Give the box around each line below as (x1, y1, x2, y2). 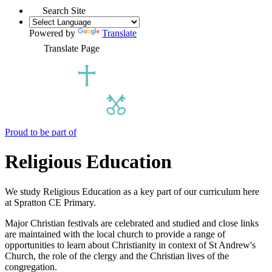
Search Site (42, 5, 86, 16)
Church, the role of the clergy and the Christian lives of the (5, 250, 229, 261)
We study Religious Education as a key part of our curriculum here (5, 186, 259, 197)
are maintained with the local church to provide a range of (5, 228, 225, 239)
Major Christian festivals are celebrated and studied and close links (5, 217, 259, 228)
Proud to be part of (5, 126, 76, 137)
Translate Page (44, 42, 100, 53)
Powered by (29, 27, 78, 38)
